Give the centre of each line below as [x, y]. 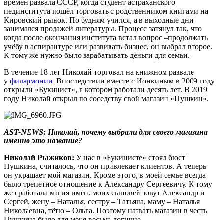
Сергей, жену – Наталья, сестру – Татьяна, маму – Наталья [102, 201]
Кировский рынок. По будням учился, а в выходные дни [99, 20]
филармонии [31, 81]
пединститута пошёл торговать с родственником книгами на [106, 11]
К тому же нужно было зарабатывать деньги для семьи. [97, 55]
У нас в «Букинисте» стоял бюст [130, 157]
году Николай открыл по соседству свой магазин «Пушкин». [106, 98]
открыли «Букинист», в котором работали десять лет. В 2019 [106, 89]
